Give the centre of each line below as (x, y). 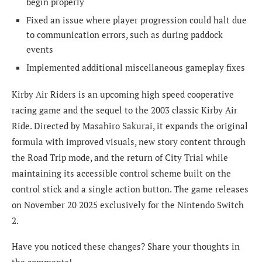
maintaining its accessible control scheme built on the (121, 173)
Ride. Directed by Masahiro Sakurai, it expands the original (130, 126)
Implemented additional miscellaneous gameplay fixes (136, 68)
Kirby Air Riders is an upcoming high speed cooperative (123, 94)
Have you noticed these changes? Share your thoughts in (126, 247)
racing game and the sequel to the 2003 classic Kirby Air (125, 110)
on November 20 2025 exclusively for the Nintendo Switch (128, 205)
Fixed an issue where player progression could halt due (137, 20)
